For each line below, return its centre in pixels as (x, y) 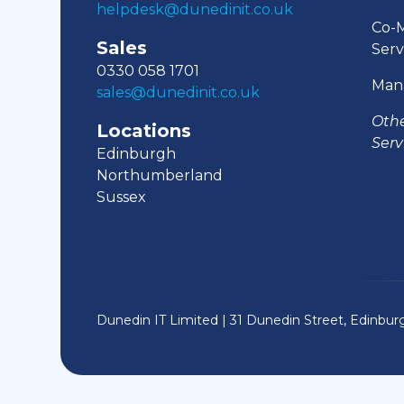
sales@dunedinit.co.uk (179, 92)
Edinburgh (137, 153)
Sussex (122, 197)
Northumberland (160, 175)
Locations (144, 130)
